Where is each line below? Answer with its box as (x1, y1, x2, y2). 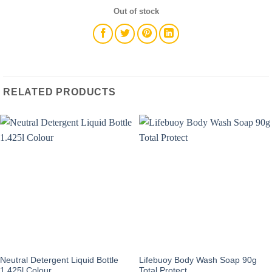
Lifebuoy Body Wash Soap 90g (139, 255, 257, 265)
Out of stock (113, 6, 159, 16)
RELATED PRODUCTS (3, 86, 116, 97)
